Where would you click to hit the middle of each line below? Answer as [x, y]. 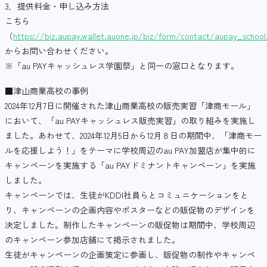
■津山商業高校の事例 [46, 90]
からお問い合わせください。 [59, 50]
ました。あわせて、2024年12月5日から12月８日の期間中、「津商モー [133, 135]
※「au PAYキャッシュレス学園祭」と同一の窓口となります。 [122, 65]
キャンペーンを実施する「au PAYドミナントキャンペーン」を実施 [130, 165]
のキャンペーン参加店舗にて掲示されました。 [92, 239]
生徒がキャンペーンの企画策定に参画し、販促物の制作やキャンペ [130, 254]
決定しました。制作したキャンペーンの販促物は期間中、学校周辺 [130, 224]
